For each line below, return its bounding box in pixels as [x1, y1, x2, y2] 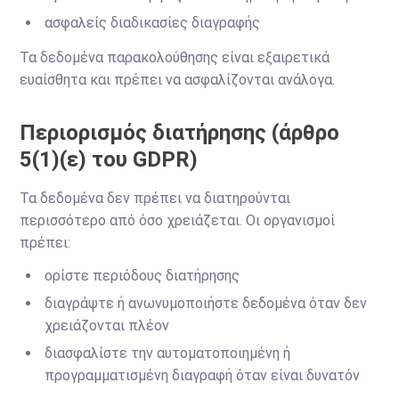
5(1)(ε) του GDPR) [20, 147, 199, 172]
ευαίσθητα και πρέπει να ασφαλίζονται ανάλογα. [20, 71, 336, 88]
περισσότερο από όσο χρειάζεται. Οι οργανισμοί [20, 212, 336, 229]
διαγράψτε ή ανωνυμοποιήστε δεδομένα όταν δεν [45, 295, 368, 312]
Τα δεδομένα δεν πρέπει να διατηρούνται [20, 190, 291, 207]
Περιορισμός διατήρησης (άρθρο [20, 120, 340, 145]
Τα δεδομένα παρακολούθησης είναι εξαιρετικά [20, 49, 330, 66]
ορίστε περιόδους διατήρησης [45, 267, 240, 284]
